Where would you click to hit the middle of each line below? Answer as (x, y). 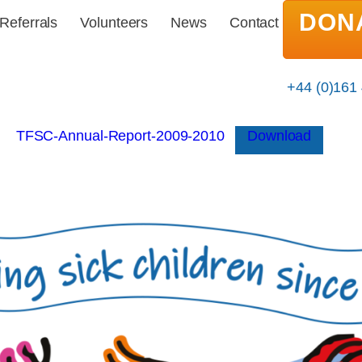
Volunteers (114, 23)
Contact (254, 23)
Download (280, 136)
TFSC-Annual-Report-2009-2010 (120, 136)
